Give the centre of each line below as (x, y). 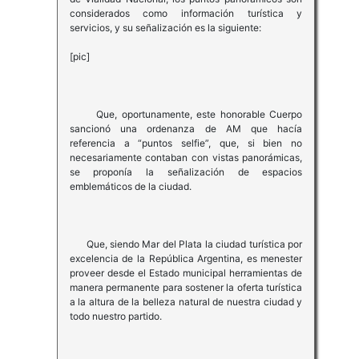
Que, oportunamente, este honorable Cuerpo (186, 115)
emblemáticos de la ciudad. (130, 187)
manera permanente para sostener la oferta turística (186, 288)
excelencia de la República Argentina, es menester (186, 259)
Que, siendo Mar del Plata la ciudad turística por (186, 244)
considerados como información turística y (186, 14)
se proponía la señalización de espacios (186, 172)
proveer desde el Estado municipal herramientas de (186, 273)
